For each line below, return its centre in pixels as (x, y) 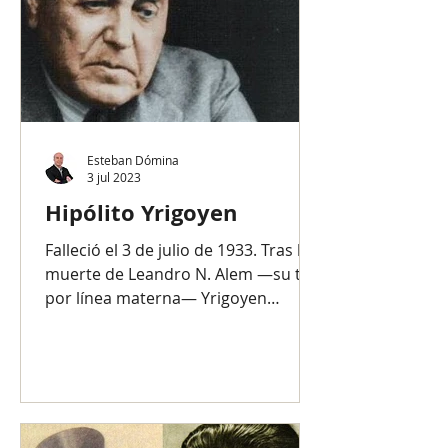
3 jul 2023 (114, 177)
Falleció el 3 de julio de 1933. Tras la (177, 250)
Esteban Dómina (133, 159)
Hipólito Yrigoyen (141, 212)
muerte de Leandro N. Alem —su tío (180, 274)
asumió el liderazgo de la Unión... (169, 322)
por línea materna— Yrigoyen (156, 298)
